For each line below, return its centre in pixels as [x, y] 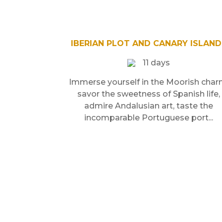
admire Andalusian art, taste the [149, 106]
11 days [157, 62]
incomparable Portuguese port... [149, 117]
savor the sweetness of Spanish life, [149, 94]
